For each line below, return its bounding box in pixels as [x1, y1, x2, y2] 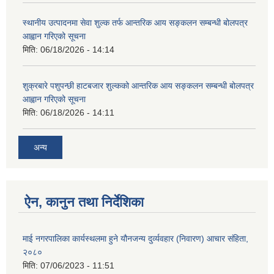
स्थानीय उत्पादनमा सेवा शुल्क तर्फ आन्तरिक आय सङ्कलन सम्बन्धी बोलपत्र [23, 18, 248, 28]
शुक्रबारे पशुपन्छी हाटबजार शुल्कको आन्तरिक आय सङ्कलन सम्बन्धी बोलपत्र [23, 81, 254, 91]
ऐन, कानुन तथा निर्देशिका [24, 194, 144, 210]
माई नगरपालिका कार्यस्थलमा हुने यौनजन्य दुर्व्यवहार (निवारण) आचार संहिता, [23, 233, 248, 243]
